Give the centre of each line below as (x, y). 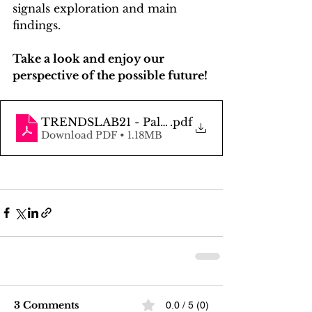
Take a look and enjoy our (90, 58)
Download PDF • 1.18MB (102, 135)
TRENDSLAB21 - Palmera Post (129, 122)
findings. (38, 25)
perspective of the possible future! (110, 75)
